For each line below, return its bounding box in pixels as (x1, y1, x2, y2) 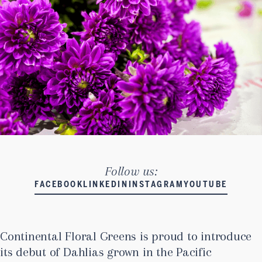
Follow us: (105, 163, 157, 178)
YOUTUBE (184, 179, 227, 189)
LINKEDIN (83, 179, 129, 189)
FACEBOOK (35, 179, 84, 189)
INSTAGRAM (128, 179, 184, 189)
